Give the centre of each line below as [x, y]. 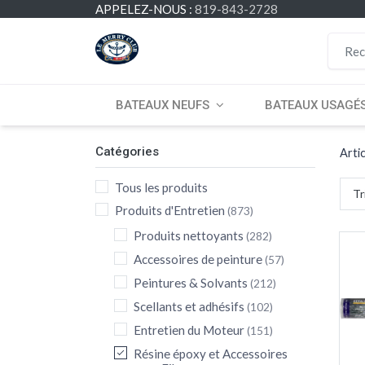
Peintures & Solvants [191, 283]
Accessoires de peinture [198, 259]
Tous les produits [161, 187]
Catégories [127, 152]
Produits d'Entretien [170, 210]
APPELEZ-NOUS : [145, 9]
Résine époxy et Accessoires [211, 354]
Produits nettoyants [189, 235]
